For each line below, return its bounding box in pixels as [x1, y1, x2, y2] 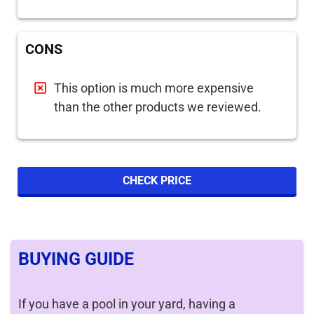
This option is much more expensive [54, 81, 254, 95]
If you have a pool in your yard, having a [18, 296, 235, 311]
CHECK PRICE [123, 174, 191, 187]
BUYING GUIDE [18, 249, 134, 269]
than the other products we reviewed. [54, 100, 261, 114]
